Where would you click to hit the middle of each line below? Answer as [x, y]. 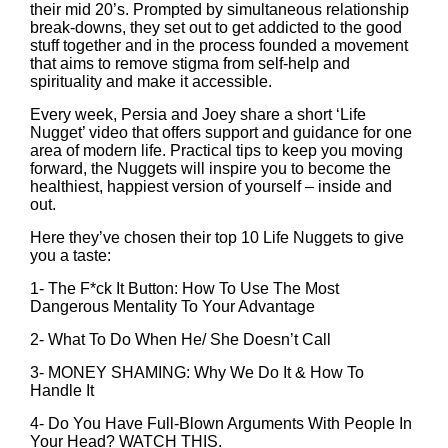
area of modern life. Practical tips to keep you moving [216, 150]
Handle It [62, 390]
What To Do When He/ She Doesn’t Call [191, 339]
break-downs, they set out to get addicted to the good [216, 27]
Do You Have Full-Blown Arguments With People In [230, 423]
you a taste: [70, 255]
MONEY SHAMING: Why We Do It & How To [206, 372]
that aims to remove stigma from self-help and [190, 63]
